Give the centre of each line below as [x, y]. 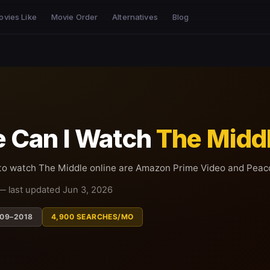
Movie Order [74, 17]
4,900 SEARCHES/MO [92, 217]
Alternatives [135, 17]
